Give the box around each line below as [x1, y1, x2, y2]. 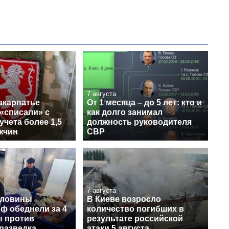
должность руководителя [87, 117, 192, 126]
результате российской [87, 214, 183, 223]
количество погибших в [87, 204, 184, 213]
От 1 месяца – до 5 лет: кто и [87, 98, 202, 107]
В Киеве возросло [87, 194, 161, 203]
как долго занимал [87, 107, 163, 117]
